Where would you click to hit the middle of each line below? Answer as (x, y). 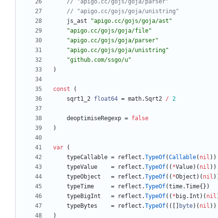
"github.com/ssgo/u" (99, 60)
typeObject (84, 177)
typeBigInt (84, 196)
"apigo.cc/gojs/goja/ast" (131, 21)
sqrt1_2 (79, 99)
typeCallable (87, 157)
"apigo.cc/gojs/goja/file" (109, 31)
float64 (106, 99)
